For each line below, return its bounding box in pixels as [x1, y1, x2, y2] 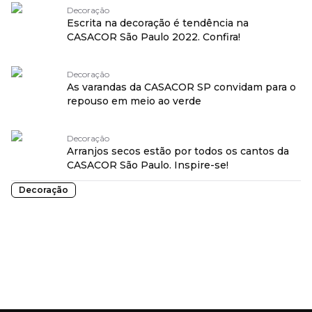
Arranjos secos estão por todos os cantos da [67, 145, 289, 157]
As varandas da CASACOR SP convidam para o [67, 81, 296, 93]
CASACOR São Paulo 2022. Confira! [67, 31, 240, 43]
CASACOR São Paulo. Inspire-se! [67, 159, 228, 171]
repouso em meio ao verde [67, 95, 201, 107]
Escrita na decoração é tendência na [67, 17, 249, 29]
